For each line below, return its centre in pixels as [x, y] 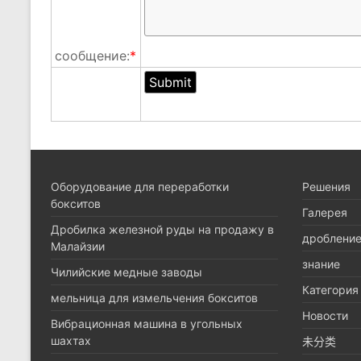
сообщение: [92, 56]
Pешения [326, 187]
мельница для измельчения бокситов [154, 298]
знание [321, 264]
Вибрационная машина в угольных [147, 324]
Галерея [325, 212]
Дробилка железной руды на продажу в [162, 229]
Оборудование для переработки [140, 187]
